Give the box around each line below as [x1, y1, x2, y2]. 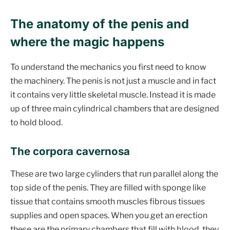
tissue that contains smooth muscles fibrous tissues [10, 197, 205, 207]
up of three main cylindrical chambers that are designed [10, 104, 219, 114]
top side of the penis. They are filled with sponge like [10, 183, 206, 193]
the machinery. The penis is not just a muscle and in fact [10, 76, 216, 86]
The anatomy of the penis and [10, 16, 189, 32]
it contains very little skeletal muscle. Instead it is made [10, 90, 216, 100]
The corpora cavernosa [10, 144, 130, 158]
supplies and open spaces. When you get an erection [10, 210, 207, 221]
